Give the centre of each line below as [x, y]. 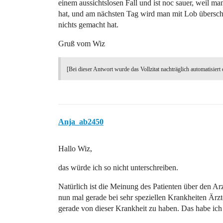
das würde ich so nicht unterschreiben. [118, 167]
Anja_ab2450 [81, 122]
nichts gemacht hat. [88, 25]
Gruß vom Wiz [82, 44]
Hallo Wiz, [75, 149]
